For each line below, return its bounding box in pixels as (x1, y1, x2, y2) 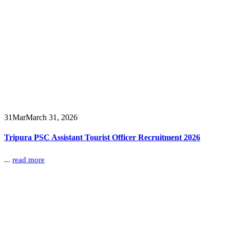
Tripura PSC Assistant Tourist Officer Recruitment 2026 (4, 132, 200, 142)
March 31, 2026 (26, 112, 78, 122)
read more (12, 155, 45, 164)
